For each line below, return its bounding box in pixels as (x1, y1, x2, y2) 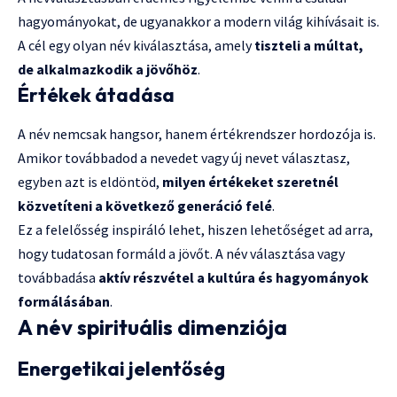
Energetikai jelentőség (18, 356, 225, 382)
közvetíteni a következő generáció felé (18, 197, 272, 215)
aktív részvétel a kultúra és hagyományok (98, 269, 369, 287)
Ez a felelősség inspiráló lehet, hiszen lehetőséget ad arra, (18, 221, 373, 239)
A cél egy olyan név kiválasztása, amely (18, 36, 254, 54)
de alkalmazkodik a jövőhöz (18, 60, 198, 78)
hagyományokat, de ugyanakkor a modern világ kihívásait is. (18, 12, 379, 30)
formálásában (18, 292, 110, 311)
